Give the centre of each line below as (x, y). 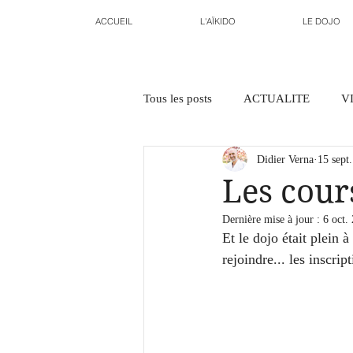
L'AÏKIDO (217, 21)
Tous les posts (178, 98)
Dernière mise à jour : (273, 219)
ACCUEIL (113, 21)
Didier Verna (285, 159)
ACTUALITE (277, 98)
